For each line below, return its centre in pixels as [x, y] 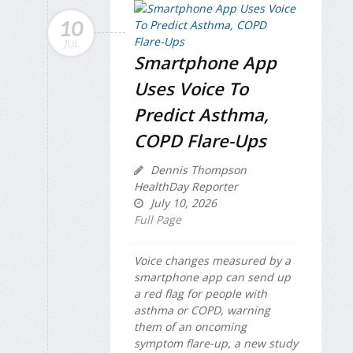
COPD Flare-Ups [200, 140]
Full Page [158, 219]
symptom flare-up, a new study [216, 343]
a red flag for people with [201, 293]
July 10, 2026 [182, 203]
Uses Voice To [191, 88]
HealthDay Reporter [186, 186]
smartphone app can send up [212, 277]
